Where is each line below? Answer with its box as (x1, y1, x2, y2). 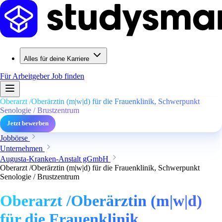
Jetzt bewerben (7, 120, 49, 127)
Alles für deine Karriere (24, 55, 89, 62)
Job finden (52, 72, 84, 80)
